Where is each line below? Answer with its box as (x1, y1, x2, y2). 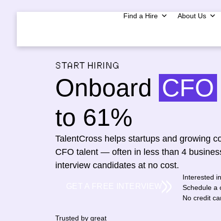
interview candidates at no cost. (55, 160, 179, 170)
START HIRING (55, 62, 120, 71)
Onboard (55, 74, 159, 102)
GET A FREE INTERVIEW (66, 182, 162, 190)
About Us (177, 12, 206, 20)
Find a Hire (123, 12, 158, 20)
